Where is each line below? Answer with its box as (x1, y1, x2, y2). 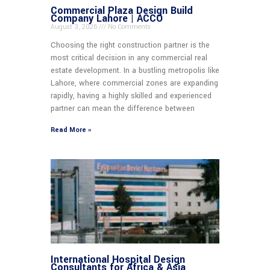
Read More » (51, 125, 91, 134)
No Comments (106, 22, 151, 31)
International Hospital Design (51, 252, 185, 266)
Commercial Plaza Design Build (51, 3, 193, 17)
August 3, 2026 (51, 22, 99, 31)
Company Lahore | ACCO (51, 11, 163, 25)
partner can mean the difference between (51, 102, 195, 114)
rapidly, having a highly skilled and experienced (51, 90, 212, 101)
